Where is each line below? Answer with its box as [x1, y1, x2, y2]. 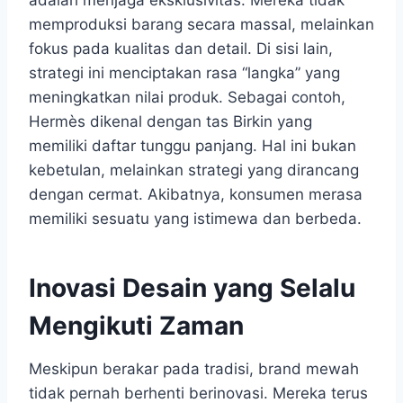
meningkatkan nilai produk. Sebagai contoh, [29, 87, 345, 106]
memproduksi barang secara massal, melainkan [29, 14, 374, 33]
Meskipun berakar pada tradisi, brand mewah [29, 359, 359, 378]
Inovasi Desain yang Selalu [29, 272, 355, 303]
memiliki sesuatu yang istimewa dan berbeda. [29, 209, 362, 228]
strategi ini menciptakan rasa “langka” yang [29, 63, 340, 82]
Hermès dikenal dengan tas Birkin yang [29, 112, 312, 130]
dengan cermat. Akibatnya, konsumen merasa [29, 184, 363, 203]
